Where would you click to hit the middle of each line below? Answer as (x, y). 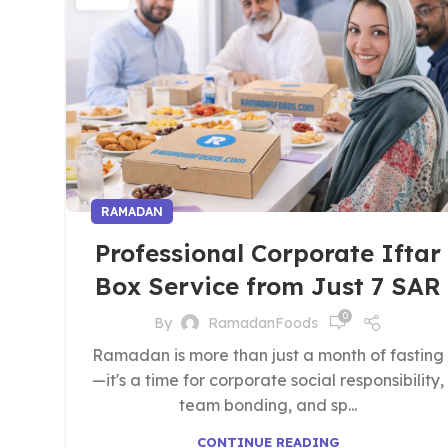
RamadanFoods (263, 322)
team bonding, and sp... (268, 405)
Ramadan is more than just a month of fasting (268, 355)
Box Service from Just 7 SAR (268, 286)
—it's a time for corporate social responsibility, (268, 380)
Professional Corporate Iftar (268, 253)
